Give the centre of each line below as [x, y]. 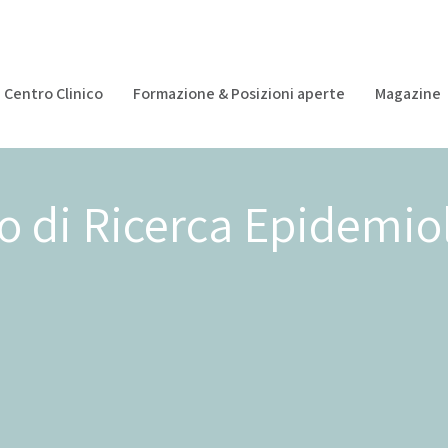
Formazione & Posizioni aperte [238, 93]
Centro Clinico [53, 93]
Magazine [407, 93]
